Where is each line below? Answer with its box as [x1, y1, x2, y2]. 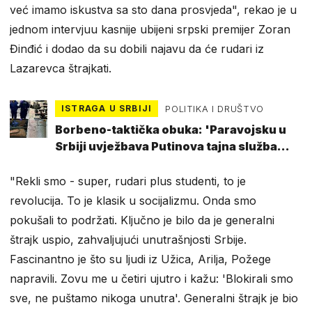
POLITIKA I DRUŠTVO [165, 102, 264, 114]
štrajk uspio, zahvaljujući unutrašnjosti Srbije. [10, 233, 247, 247]
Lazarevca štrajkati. [10, 61, 111, 75]
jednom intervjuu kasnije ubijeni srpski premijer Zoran [10, 22, 290, 36]
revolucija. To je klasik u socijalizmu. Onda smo [10, 194, 256, 208]
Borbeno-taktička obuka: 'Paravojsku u [55, 123, 286, 137]
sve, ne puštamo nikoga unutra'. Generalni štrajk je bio [10, 291, 298, 306]
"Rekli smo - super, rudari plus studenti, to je [10, 174, 246, 189]
